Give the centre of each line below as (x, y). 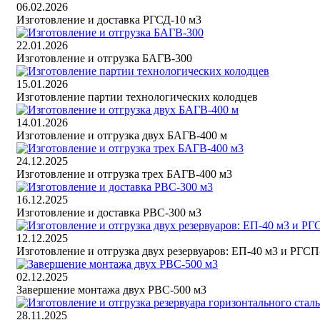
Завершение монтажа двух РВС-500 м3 (111, 290)
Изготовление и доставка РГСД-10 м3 (109, 20)
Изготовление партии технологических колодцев (137, 97)
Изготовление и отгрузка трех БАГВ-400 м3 (124, 174)
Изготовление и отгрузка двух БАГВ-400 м (122, 136)
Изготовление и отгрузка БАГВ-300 (104, 59)
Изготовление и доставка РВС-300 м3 (109, 213)
